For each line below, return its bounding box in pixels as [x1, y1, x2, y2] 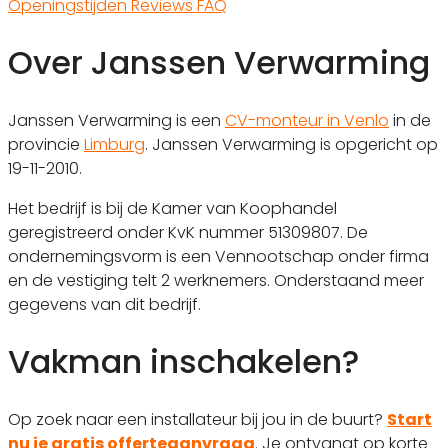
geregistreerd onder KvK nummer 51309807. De [8, 220, 368, 244]
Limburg [84, 132, 145, 156]
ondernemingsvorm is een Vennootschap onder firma [8, 244, 429, 268]
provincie [8, 132, 84, 156]
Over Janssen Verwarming [8, 40, 430, 86]
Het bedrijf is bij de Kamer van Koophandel [8, 196, 337, 220]
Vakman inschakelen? [8, 339, 359, 385]
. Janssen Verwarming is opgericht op [145, 132, 438, 156]
